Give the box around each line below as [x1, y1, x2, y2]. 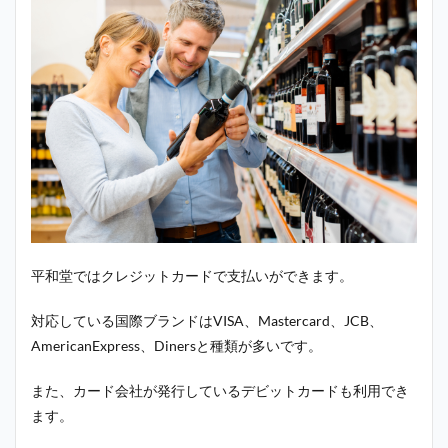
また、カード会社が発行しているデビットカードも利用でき [31, 381, 409, 399]
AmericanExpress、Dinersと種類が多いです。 [31, 336, 322, 354]
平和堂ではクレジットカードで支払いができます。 [31, 266, 353, 284]
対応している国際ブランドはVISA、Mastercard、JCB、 [31, 311, 383, 329]
